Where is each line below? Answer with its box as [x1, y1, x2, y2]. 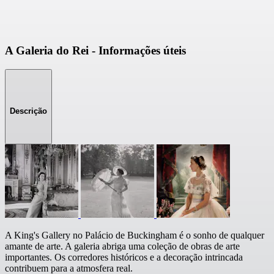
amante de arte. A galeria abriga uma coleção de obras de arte [5, 241, 240, 252]
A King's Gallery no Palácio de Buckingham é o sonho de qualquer [5, 230, 264, 241]
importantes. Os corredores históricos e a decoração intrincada [5, 252, 243, 263]
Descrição [10, 106, 47, 116]
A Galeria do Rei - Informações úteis [5, 44, 186, 57]
